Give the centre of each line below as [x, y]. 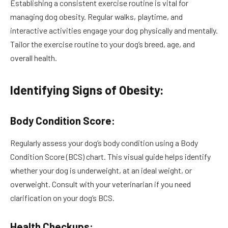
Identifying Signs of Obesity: [87, 90]
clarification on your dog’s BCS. [62, 198]
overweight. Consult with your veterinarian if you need [101, 184]
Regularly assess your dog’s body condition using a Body [104, 143]
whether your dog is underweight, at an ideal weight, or [101, 170]
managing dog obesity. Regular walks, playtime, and [96, 17]
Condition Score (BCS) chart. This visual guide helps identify [110, 157]
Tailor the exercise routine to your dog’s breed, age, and [103, 44]
